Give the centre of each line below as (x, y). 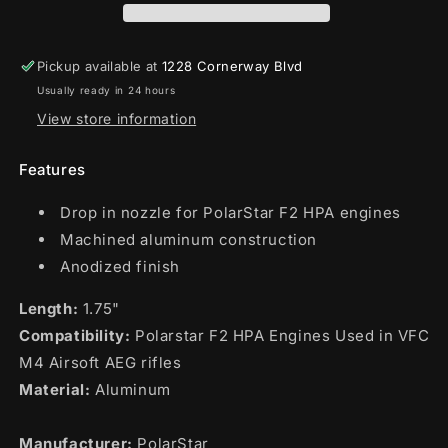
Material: (55, 389)
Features (52, 169)
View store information (117, 118)
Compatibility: (75, 335)
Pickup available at (100, 66)
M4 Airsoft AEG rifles (100, 362)
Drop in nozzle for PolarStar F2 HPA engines (230, 212)
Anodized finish (120, 266)
